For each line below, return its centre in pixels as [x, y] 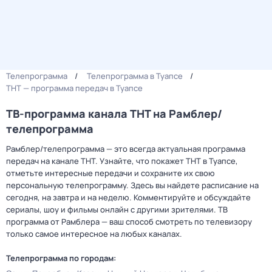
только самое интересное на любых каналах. [94, 234]
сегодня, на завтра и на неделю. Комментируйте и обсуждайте [128, 197]
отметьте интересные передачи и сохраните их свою [110, 173]
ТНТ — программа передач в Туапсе [74, 88]
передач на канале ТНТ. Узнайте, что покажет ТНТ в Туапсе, [122, 161]
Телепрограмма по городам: [61, 258]
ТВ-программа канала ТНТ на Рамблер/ [114, 114]
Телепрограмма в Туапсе [135, 76]
